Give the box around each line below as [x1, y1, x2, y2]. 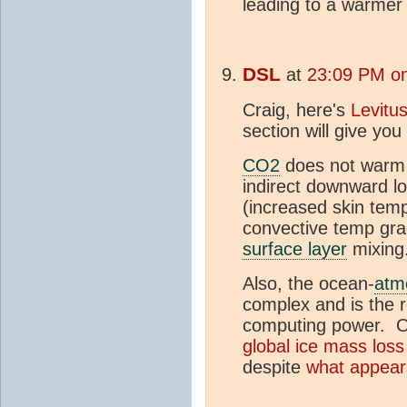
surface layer [243, 239, 347, 260]
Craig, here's [243, 100, 351, 121]
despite [243, 357, 306, 378]
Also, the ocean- [243, 273, 374, 294]
